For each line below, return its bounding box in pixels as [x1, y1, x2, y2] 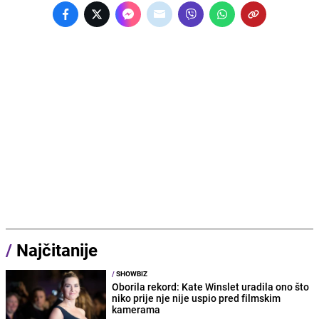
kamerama [112, 303, 161, 317]
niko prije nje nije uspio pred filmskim [112, 291, 281, 305]
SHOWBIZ [115, 268, 148, 279]
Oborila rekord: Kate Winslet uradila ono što [112, 280, 310, 294]
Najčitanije [16, 239, 98, 262]
